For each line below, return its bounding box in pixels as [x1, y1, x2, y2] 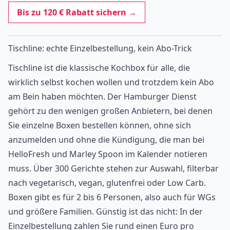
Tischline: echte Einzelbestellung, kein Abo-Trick [8, 42, 192, 54]
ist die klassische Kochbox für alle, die [42, 62, 190, 73]
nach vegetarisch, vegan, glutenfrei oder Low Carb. [8, 177, 206, 188]
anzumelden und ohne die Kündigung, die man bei [8, 133, 204, 145]
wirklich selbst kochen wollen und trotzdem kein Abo [8, 76, 214, 88]
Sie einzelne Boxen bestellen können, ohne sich [8, 119, 191, 131]
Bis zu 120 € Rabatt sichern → [17, 6, 137, 18]
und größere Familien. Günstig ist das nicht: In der [8, 205, 203, 217]
